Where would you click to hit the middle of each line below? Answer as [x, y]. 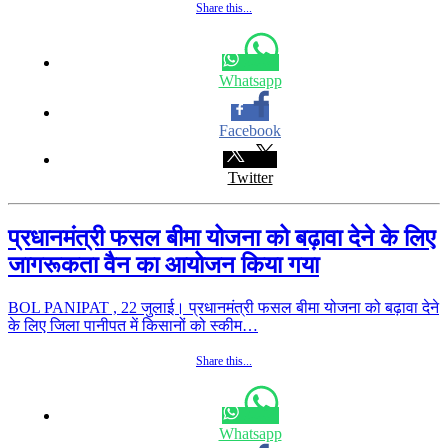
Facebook [250, 130]
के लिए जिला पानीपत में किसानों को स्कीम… [133, 325]
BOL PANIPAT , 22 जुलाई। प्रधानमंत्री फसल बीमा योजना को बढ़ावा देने [223, 307]
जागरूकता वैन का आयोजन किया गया [163, 264]
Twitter [250, 177]
